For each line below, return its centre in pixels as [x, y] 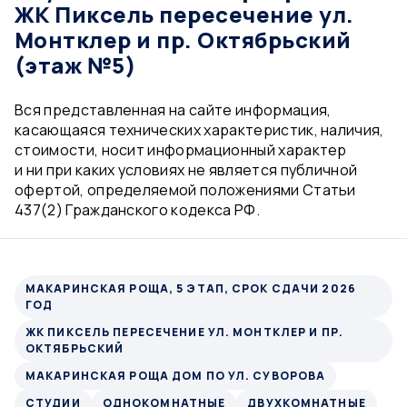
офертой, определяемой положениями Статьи [185, 190]
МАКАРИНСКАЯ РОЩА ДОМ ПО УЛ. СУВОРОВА [176, 376]
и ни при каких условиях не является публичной [186, 170]
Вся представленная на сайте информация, [173, 110]
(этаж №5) [76, 65]
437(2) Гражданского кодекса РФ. [137, 210]
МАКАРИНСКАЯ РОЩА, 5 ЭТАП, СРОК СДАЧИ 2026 [191, 288]
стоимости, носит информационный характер [181, 150]
